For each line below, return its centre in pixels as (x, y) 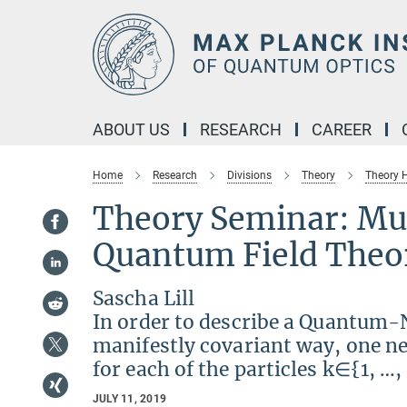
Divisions (249, 175)
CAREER (342, 129)
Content (30, 41)
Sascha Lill (144, 298)
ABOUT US (131, 129)
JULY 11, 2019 (130, 399)
